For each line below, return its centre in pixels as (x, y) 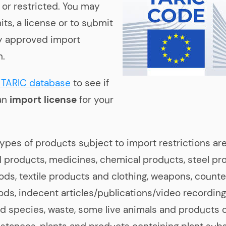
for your (95, 100)
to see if (90, 83)
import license (43, 100)
